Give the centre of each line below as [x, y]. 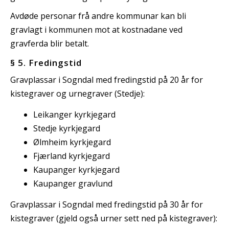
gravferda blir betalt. [50, 44]
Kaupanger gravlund [73, 184]
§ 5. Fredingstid [46, 63]
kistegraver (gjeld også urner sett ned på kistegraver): [114, 219]
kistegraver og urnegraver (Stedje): [77, 94]
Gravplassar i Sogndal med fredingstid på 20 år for [107, 80]
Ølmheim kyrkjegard [72, 142]
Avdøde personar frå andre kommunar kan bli [98, 16]
